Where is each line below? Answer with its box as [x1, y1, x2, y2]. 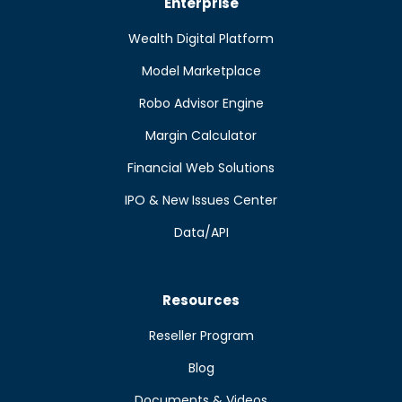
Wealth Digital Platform [128, 29, 274, 48]
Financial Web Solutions [127, 158, 275, 177]
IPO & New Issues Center [125, 190, 277, 209]
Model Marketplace [141, 61, 261, 80]
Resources [162, 290, 240, 310]
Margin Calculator [145, 126, 257, 144]
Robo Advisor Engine [138, 93, 264, 112]
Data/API [173, 223, 229, 241]
